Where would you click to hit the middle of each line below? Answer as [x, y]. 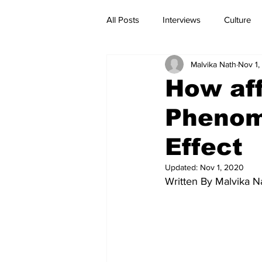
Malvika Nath [213, 64]
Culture [237, 19]
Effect [204, 147]
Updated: [182, 167]
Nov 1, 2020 [222, 167]
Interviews [182, 19]
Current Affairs [157, 66]
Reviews [223, 66]
